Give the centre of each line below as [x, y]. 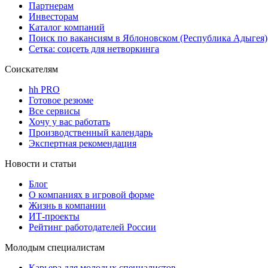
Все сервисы [54, 111]
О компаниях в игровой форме [92, 194]
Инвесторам [54, 16]
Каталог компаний [67, 27]
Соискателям [31, 69]
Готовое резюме [61, 100]
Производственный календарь [91, 132]
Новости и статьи [41, 163]
